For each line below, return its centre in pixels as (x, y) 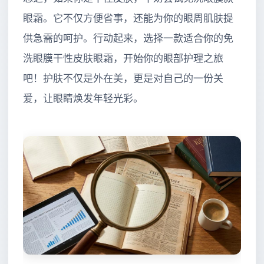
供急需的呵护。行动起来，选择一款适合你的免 (128, 39)
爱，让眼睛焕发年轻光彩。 (83, 99)
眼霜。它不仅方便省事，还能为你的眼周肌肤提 (128, 19)
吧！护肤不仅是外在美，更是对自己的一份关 (123, 79)
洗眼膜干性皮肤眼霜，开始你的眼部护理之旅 (123, 59)
